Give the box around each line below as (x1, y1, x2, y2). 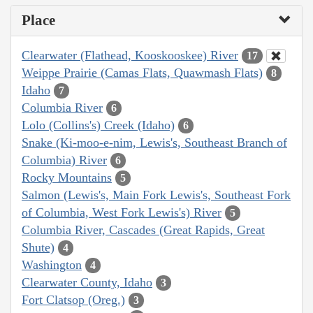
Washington (22, 257, 82, 272)
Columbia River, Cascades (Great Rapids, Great (22, 222, 265, 237)
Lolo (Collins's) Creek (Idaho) (22, 117, 175, 132)
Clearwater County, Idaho (22, 275, 152, 289)
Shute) (22, 240, 54, 254)
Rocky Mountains (22, 170, 112, 184)
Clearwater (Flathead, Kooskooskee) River (22, 48, 238, 62)
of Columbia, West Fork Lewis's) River (22, 205, 221, 219)
